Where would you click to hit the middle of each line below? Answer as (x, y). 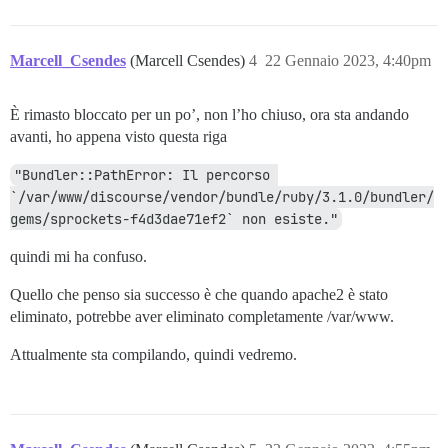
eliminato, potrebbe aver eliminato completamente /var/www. (202, 316)
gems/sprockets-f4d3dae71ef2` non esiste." (174, 219)
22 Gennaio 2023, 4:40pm (348, 60)
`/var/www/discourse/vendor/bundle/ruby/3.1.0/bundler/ (222, 197)
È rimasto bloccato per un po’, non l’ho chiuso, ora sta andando (209, 114)
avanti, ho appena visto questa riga (118, 136)
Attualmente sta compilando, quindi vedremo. (153, 354)
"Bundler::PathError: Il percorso (142, 175)
